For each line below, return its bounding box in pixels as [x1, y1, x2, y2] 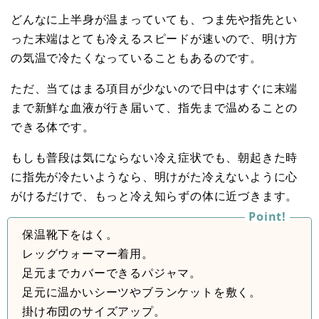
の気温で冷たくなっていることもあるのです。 [11, 49, 262, 66]
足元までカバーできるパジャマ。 [22, 264, 202, 281]
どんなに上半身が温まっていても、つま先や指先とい [11, 11, 298, 27]
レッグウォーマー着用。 [22, 245, 154, 261]
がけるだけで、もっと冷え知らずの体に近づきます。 [11, 187, 298, 204]
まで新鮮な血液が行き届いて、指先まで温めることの [11, 99, 298, 115]
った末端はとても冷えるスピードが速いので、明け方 [11, 30, 298, 46]
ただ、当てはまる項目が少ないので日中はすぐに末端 [11, 80, 298, 96]
